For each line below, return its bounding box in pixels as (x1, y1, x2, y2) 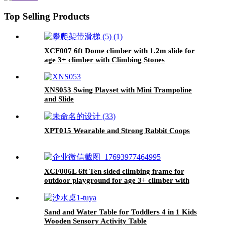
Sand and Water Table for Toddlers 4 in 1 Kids (44, 207, 197, 216)
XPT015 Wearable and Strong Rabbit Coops (44, 126, 190, 135)
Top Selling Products (4, 11, 89, 22)
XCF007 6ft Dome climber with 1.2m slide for (44, 46, 195, 55)
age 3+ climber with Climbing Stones (44, 55, 165, 64)
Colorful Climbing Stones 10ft (44, 185, 142, 193)
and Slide (44, 94, 74, 103)
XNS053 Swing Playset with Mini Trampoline (44, 85, 192, 94)
